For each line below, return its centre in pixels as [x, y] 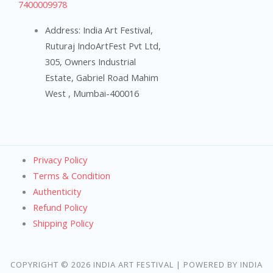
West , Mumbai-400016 [92, 94]
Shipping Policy [63, 223]
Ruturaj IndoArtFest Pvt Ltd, [103, 46]
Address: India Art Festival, [99, 30]
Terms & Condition [71, 176]
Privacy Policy [60, 160]
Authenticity [57, 192]
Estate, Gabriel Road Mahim [101, 78]
